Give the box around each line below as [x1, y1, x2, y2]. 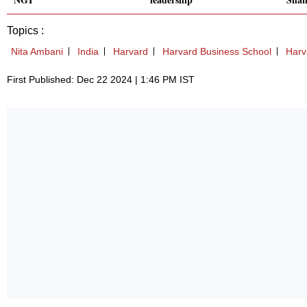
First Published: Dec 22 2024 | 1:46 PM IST [7, 74, 195, 86]
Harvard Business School [162, 46, 271, 58]
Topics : [7, 25, 44, 37]
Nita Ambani [11, 46, 63, 58]
